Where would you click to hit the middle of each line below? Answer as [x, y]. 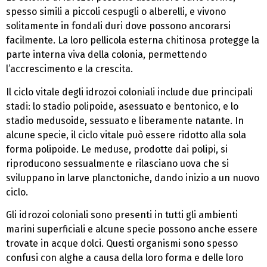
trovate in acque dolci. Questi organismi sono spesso [122, 243]
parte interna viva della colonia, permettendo [106, 55]
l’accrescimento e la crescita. [69, 69]
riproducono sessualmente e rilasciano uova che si [117, 163]
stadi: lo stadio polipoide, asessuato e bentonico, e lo [122, 106]
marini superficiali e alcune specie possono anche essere [132, 229]
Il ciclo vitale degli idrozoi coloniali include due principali [129, 92]
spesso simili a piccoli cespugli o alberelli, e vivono [116, 12]
